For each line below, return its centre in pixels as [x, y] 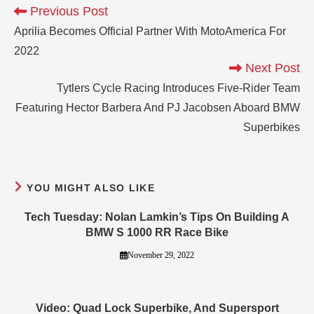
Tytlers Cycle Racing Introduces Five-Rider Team [178, 88]
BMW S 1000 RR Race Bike [157, 233]
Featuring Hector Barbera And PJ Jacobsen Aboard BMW [158, 108]
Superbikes [272, 128]
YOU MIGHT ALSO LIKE [91, 188]
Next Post [271, 68]
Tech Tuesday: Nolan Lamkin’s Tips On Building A [157, 217]
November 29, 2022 [161, 255]
